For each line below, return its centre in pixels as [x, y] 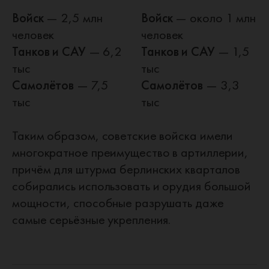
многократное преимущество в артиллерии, [130, 152]
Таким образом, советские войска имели [123, 135]
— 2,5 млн [74, 18]
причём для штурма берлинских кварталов [126, 169]
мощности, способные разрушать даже [118, 203]
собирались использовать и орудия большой [131, 186]
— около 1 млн [216, 18]
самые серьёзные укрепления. [92, 219]
